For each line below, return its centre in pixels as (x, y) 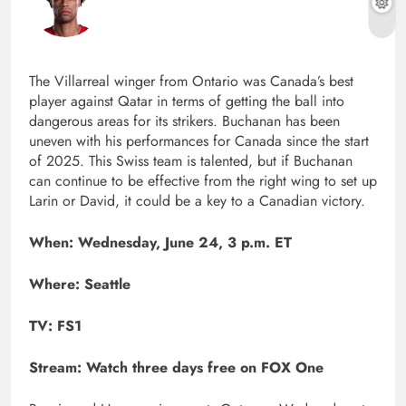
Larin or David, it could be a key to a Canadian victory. (197, 201)
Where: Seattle (80, 285)
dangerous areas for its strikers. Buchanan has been (184, 121)
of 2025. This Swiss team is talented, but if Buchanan (191, 161)
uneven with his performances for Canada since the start (199, 141)
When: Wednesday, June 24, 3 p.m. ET (160, 243)
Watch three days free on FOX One (205, 368)
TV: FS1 (55, 326)
